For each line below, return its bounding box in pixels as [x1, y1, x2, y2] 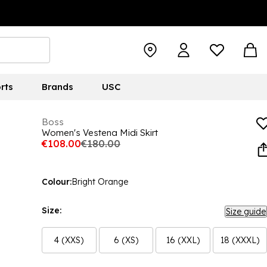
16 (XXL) [166, 235, 200, 246]
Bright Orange [72, 176, 128, 187]
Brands [41, 81, 73, 92]
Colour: [42, 176, 72, 187]
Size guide [226, 206, 266, 217]
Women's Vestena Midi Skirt [42, 127, 158, 138]
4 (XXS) [54, 235, 84, 246]
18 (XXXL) [220, 235, 259, 246]
